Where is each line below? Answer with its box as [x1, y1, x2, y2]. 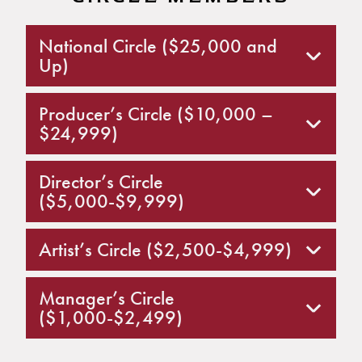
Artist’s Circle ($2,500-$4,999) [39, 238, 292, 261]
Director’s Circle [39, 170, 163, 193]
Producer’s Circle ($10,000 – [39, 102, 273, 125]
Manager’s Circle [39, 286, 175, 309]
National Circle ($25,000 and [39, 34, 277, 57]
